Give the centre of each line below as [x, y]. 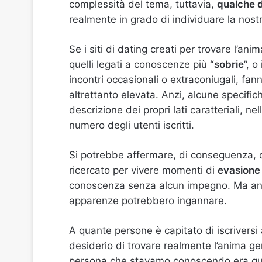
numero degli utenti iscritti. [132, 125]
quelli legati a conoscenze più [139, 64]
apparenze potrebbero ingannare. [148, 201]
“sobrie [227, 64]
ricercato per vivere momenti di [143, 170]
